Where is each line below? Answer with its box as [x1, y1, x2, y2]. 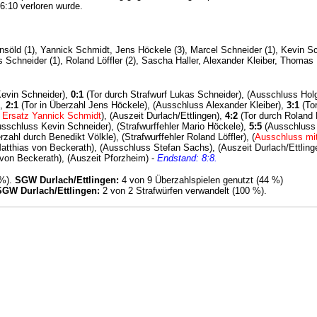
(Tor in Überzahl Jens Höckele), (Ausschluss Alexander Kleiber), [18, 99, 287, 110]
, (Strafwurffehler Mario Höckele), [111, 120, 249, 132]
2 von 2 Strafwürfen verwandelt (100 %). [100, 185, 267, 196]
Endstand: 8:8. [157, 152, 217, 163]
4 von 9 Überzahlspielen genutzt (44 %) [119, 174, 283, 185]
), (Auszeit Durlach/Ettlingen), [101, 110, 225, 121]
